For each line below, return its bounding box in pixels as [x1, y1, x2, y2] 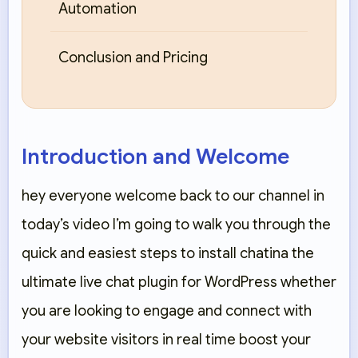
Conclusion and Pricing [58, 49, 208, 67]
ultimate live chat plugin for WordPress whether [22, 273, 336, 292]
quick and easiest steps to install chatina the [22, 245, 314, 263]
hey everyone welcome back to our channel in [22, 187, 324, 205]
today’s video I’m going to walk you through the [22, 216, 331, 234]
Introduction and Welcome [22, 143, 289, 171]
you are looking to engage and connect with [22, 302, 312, 320]
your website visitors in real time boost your [22, 331, 311, 349]
